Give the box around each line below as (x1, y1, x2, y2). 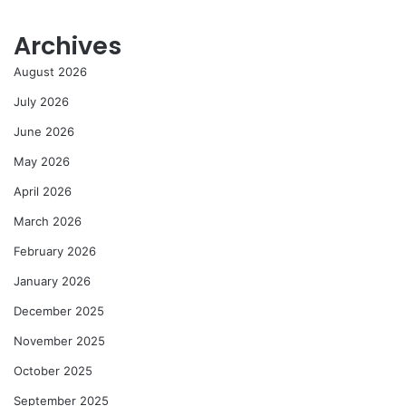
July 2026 (14, 94, 69, 110)
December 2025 (14, 304, 104, 319)
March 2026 (14, 214, 82, 229)
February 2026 (14, 244, 96, 259)
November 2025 (14, 333, 105, 349)
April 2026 (14, 184, 72, 199)
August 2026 (14, 64, 87, 80)
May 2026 (14, 154, 70, 169)
